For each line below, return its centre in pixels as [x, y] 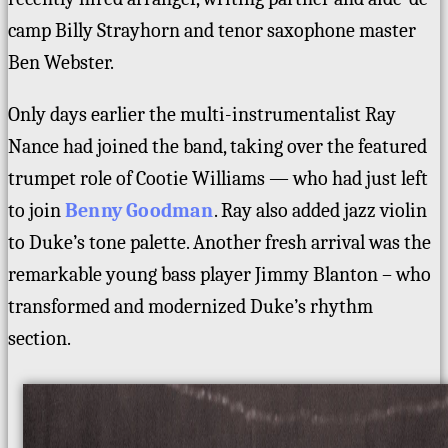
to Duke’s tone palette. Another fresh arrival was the [219, 242]
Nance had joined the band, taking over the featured [217, 146]
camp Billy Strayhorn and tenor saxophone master [212, 30]
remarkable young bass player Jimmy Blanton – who [219, 274]
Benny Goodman [139, 210]
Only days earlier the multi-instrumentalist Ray [202, 114]
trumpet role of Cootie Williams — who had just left [218, 178]
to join [36, 210]
